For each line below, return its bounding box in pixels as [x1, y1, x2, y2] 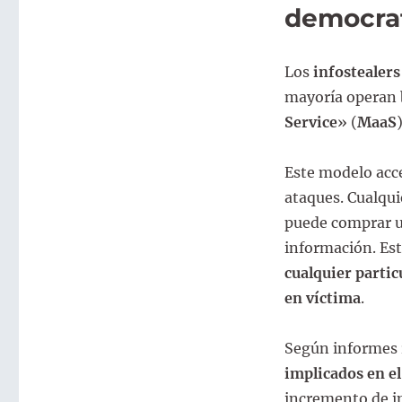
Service [284, 112, 337, 131]
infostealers [312, 62, 400, 81]
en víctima [284, 288, 361, 307]
